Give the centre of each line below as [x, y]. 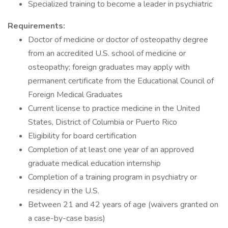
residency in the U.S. [64, 191]
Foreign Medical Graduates [75, 95]
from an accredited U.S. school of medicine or [107, 53]
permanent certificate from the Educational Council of [121, 81]
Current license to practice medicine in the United [114, 108]
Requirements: [36, 26]
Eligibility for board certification [82, 136]
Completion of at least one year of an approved [111, 150]
